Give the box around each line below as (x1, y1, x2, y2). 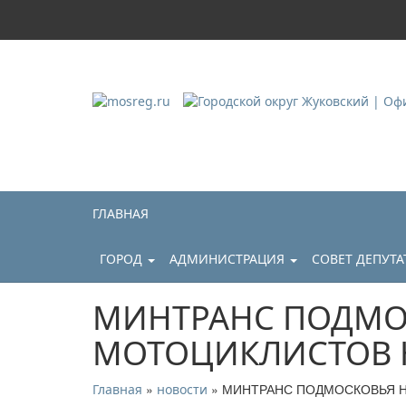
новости (157, 381, 208, 399)
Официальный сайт (92, 142, 337, 178)
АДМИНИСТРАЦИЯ (169, 250, 288, 268)
